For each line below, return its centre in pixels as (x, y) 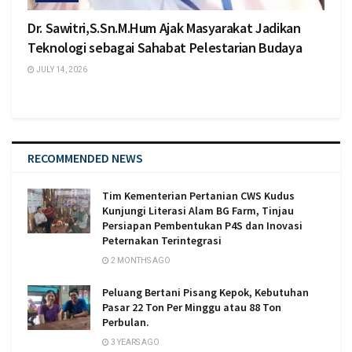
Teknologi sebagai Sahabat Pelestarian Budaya (165, 48)
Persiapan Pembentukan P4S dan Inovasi (202, 226)
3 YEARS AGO (134, 343)
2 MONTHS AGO (140, 261)
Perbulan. (126, 323)
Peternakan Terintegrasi (162, 241)
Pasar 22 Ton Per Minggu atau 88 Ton (192, 308)
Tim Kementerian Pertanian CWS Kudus (198, 196)
